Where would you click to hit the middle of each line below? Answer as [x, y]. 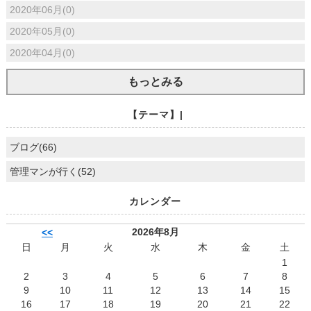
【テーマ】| [155, 115]
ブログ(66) [33, 148]
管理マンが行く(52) [52, 172]
